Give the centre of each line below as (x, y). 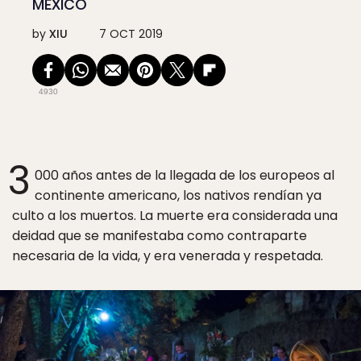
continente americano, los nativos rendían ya (178, 195)
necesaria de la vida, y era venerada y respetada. (168, 256)
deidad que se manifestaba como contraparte (160, 236)
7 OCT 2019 (131, 34)
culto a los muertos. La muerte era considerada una (175, 216)
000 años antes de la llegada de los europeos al (185, 175)
